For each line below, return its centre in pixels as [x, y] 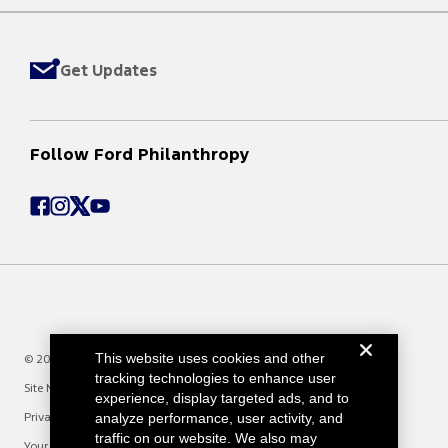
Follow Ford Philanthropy [140, 153]
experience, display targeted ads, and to [222, 391]
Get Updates [109, 70]
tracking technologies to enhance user [216, 371]
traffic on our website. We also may [206, 431]
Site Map [47, 387]
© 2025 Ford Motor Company [104, 358]
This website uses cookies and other [210, 351]
